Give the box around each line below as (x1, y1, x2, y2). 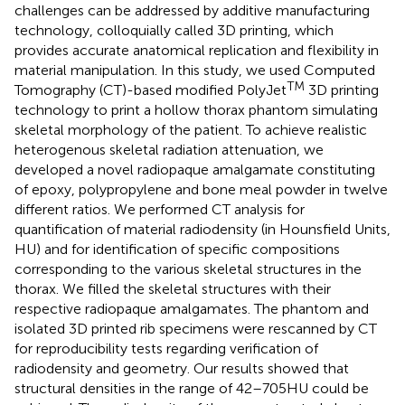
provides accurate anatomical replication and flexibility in (14, 41, 379, 59)
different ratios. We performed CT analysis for (14, 200, 305, 218)
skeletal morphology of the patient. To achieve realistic (14, 120, 367, 138)
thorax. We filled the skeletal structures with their (14, 279, 331, 297)
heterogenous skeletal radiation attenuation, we (14, 140, 324, 158)
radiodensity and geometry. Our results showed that (14, 359, 349, 377)
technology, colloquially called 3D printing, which (14, 21, 334, 39)
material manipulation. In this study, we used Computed (14, 61, 375, 79)
